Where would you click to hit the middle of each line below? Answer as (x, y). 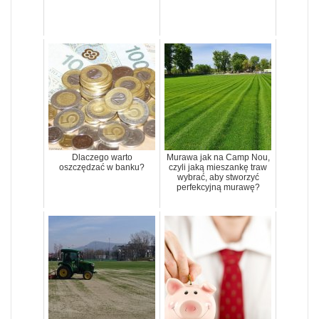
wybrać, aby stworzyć (218, 177)
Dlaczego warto (102, 157)
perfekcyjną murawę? (218, 187)
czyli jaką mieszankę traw (218, 167)
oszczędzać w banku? (102, 167)
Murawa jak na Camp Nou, (218, 157)
